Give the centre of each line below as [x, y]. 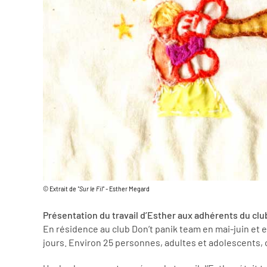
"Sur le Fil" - [93, 188]
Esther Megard [129, 188]
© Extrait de [60, 188]
